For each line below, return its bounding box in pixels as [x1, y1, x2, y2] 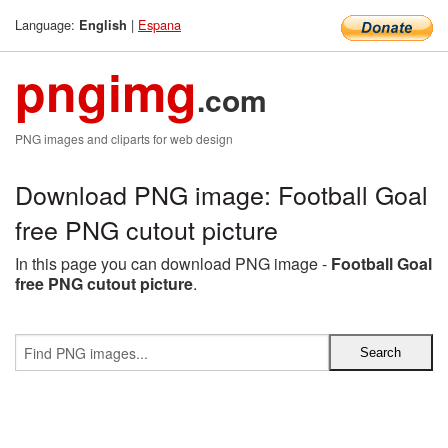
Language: [15, 15, 79, 34]
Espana [138, 15, 181, 34]
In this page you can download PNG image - [15, 252, 331, 275]
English [79, 16, 127, 34]
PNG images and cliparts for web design [15, 130, 233, 147]
